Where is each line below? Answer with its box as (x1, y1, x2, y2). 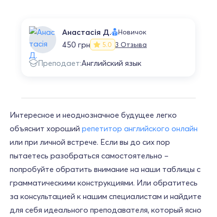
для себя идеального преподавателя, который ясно (10, 205, 201, 215)
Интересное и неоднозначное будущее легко (10, 110, 177, 120)
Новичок (118, 28, 146, 36)
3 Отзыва (115, 40, 147, 49)
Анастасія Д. (62, 27, 111, 37)
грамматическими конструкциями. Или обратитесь (10, 178, 198, 187)
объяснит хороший (10, 124, 82, 133)
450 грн (62, 40, 90, 49)
